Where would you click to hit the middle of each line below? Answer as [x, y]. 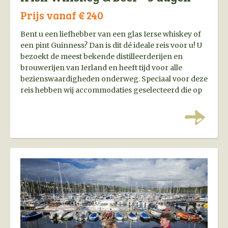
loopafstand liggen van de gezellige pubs [93, 102]
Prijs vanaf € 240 [62, 15]
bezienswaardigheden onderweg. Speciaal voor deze [114, 79]
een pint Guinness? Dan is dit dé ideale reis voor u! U [111, 46]
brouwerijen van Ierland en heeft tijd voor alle [101, 68]
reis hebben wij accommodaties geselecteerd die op [111, 90]
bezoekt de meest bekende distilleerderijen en [102, 57]
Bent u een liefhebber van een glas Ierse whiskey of [111, 34]
